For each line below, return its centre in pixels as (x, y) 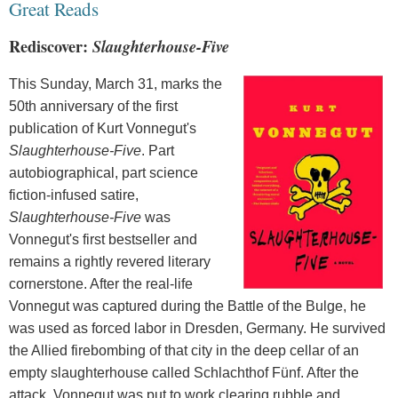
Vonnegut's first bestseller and (103, 239)
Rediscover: (51, 47)
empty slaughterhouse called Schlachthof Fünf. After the (184, 372)
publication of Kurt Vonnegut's (103, 128)
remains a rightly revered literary (110, 261)
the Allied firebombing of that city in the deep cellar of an (184, 350)
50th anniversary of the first (93, 106)
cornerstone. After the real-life (101, 283)
